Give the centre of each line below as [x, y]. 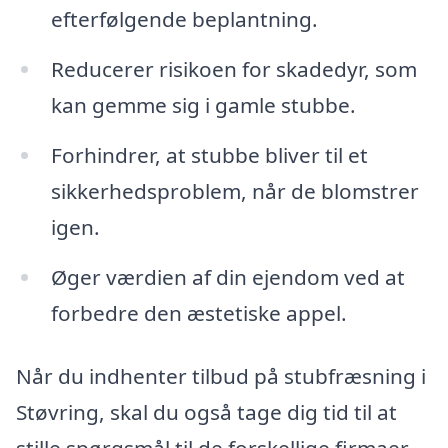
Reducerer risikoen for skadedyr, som [233, 68]
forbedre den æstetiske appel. [198, 312]
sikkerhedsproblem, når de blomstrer [234, 190]
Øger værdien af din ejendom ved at [227, 276]
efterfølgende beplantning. [184, 19]
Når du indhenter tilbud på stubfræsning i [221, 376]
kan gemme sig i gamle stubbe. [203, 104]
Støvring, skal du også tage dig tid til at [206, 412]
